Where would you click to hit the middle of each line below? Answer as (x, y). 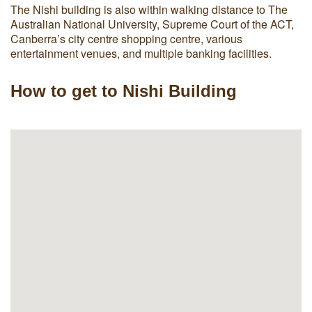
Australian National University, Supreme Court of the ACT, (152, 24)
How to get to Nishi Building (124, 91)
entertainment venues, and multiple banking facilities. (141, 53)
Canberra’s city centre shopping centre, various (126, 38)
